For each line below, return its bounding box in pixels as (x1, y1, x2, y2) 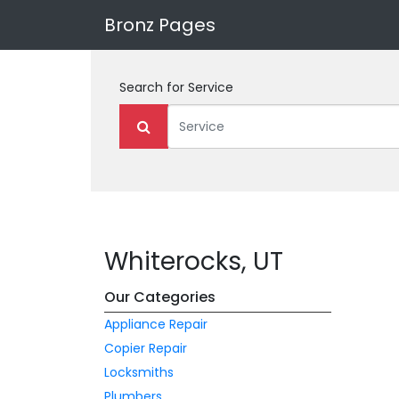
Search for (119, 78, 188, 96)
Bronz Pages (104, 12, 216, 37)
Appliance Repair (104, 315, 208, 333)
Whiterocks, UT (104, 244, 283, 279)
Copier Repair (104, 339, 187, 357)
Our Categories (104, 287, 216, 307)
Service (188, 78, 233, 96)
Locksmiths (104, 363, 174, 381)
